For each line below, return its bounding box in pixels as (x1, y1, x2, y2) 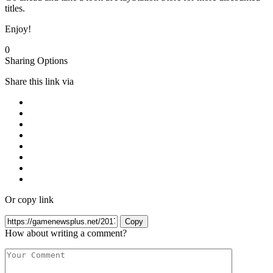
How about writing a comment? (5, 228, 127, 239)
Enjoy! (5, 24, 31, 35)
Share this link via (5, 76, 74, 87)
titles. (5, 3, 25, 14)
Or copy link (5, 194, 54, 205)
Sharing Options (5, 55, 68, 66)
